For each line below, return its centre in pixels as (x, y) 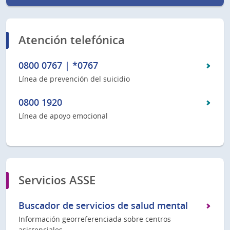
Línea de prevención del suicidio (74, 79)
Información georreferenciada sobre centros (95, 219)
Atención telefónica (72, 40)
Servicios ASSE (57, 180)
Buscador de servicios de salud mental (103, 205)
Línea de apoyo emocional (63, 116)
